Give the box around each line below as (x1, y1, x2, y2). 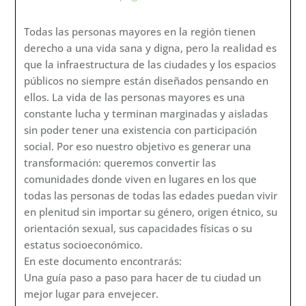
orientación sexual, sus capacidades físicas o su (24, 221, 253, 236)
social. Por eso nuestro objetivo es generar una (24, 139, 252, 154)
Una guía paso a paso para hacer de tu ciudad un (24, 270, 262, 285)
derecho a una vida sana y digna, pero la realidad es (24, 41, 277, 55)
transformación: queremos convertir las (24, 156, 217, 170)
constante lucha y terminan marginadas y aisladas (24, 107, 268, 121)
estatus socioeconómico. (24, 238, 143, 252)
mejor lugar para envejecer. (24, 287, 159, 301)
